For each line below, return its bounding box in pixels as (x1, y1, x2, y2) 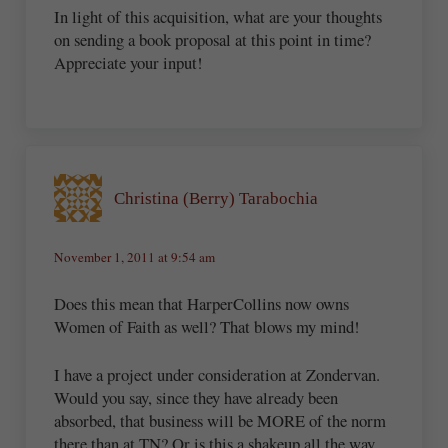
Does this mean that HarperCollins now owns (54, 291, 350, 315)
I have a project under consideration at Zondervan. (54, 363, 381, 387)
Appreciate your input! (54, 50, 204, 74)
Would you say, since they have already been (54, 386, 339, 410)
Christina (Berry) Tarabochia (114, 188, 319, 208)
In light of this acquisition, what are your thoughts (54, 4, 383, 28)
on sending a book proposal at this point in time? (54, 27, 372, 51)
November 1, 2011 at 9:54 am (54, 247, 216, 266)
